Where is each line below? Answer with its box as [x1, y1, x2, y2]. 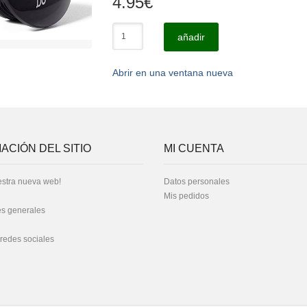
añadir [177, 32, 205, 42]
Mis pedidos [164, 191, 209, 201]
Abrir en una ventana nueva [112, 67, 233, 78]
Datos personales [164, 177, 230, 186]
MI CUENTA [164, 143, 224, 154]
